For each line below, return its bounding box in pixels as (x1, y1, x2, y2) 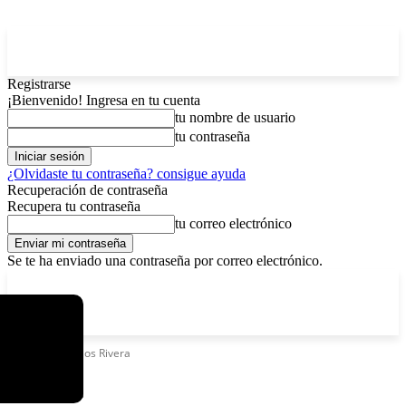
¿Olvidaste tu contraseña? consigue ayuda (7, 166, 246, 181)
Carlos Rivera (63, 345, 130, 361)
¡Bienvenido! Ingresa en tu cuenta (7, 92, 200, 108)
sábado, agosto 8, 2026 (99, 275, 206, 288)
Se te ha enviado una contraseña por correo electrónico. (7, 253, 323, 268)
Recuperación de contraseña (7, 182, 168, 198)
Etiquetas (7, 345, 54, 361)
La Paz (42, 276, 70, 287)
